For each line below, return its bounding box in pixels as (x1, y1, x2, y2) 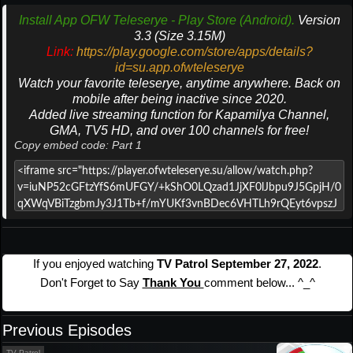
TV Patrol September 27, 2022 (157, 257, 318, 271)
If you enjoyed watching (33, 257, 157, 271)
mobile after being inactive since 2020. (72, 92, 287, 106)
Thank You (142, 276, 204, 290)
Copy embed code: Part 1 (14, 139, 142, 152)
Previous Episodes (2, 321, 132, 340)
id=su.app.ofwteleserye (114, 61, 244, 75)
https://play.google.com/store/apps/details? (76, 45, 313, 59)
